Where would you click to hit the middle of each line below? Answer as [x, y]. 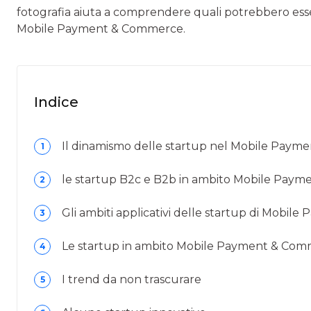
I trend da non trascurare [132, 279]
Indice [56, 102]
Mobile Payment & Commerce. [101, 29]
